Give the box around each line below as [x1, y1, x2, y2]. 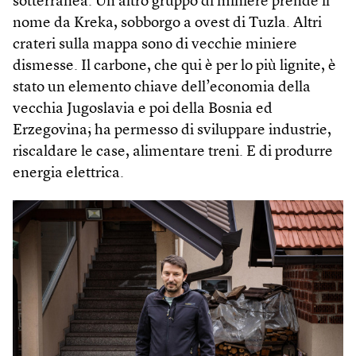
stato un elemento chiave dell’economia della [13, 80, 311, 96]
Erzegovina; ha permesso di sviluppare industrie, [13, 123, 331, 139]
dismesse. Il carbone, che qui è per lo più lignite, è [13, 59, 336, 75]
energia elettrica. [13, 166, 124, 182]
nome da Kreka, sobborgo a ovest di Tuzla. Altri [13, 16, 322, 32]
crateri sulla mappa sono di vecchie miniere [13, 37, 297, 53]
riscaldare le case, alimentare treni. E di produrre [13, 145, 333, 161]
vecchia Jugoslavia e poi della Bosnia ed [13, 102, 273, 118]
